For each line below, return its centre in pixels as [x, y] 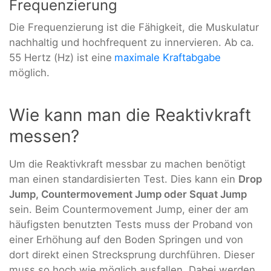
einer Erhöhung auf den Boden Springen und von [126, 240]
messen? [44, 136]
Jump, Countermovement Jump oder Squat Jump [128, 194]
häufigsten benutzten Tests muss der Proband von [131, 225]
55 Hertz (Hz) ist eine [60, 58]
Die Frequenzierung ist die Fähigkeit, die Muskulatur [134, 28]
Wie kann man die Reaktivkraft [130, 115]
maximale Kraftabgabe [168, 58]
